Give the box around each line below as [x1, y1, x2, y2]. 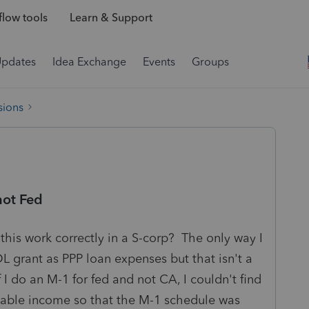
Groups [192, 55, 229, 68]
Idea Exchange [52, 55, 126, 68]
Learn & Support [69, 11, 152, 25]
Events [143, 55, 175, 68]
